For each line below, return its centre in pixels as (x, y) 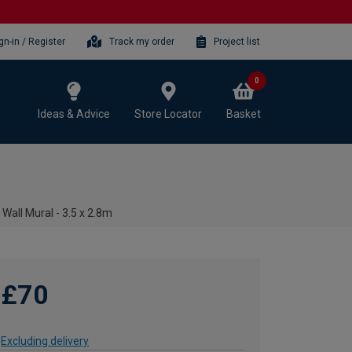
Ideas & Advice (74, 114)
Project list (237, 41)
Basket (244, 114)
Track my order (142, 41)
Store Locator (168, 114)
